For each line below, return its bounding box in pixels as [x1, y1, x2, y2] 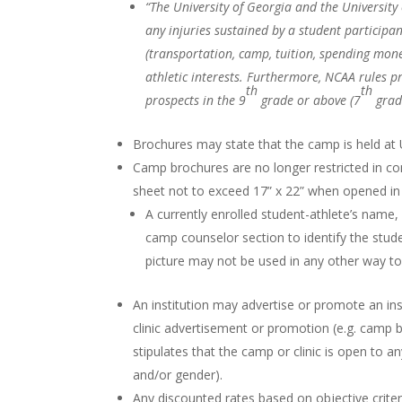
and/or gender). [133, 365, 223, 383]
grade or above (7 [258, 91, 362, 109]
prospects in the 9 [145, 91, 247, 109]
